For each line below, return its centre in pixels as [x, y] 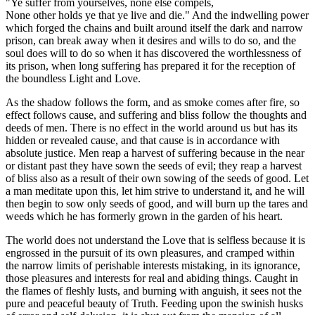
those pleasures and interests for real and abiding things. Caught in [152, 278]
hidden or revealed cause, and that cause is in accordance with [143, 140]
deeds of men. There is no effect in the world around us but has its [152, 127]
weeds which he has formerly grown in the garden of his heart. [144, 216]
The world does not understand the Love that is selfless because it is [155, 240]
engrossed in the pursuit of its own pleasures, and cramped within [150, 252]
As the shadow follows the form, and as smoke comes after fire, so [153, 102]
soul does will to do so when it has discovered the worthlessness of [153, 53]
